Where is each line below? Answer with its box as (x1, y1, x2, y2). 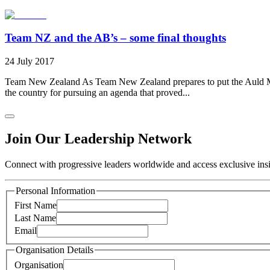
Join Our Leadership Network (5, 130, 192, 146)
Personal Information (16, 185, 95, 196)
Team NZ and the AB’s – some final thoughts (5, 31, 226, 45)
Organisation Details (16, 245, 93, 256)
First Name (14, 200, 57, 211)
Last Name (14, 213, 56, 224)
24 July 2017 (5, 56, 54, 67)
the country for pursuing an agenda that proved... (5, 87, 190, 98)
